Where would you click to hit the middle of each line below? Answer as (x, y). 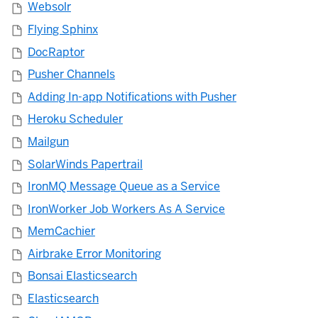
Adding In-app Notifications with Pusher (132, 97)
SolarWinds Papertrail (85, 164)
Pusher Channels (71, 75)
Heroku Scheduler (75, 119)
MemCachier (61, 231)
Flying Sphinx (63, 29)
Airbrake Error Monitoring (94, 253)
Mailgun (48, 141)
